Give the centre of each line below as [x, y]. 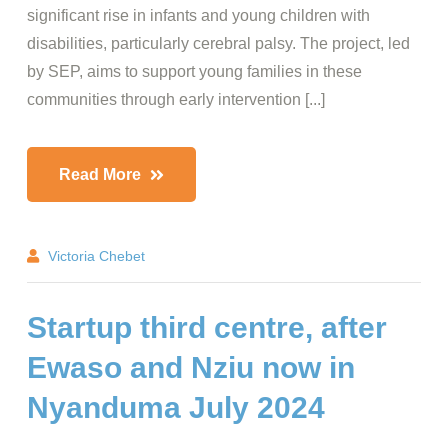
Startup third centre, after [207, 327]
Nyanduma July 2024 [176, 407]
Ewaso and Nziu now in [191, 367]
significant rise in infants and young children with [198, 15]
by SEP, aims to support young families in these [194, 71]
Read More [102, 174]
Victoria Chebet [96, 256]
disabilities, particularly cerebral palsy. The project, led [218, 43]
